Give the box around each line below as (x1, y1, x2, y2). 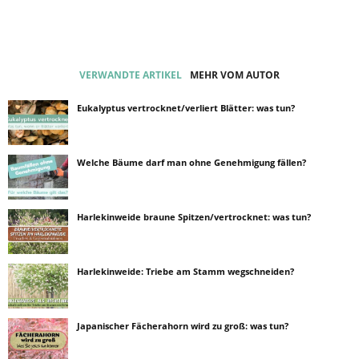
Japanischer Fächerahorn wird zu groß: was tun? (77, 320, 288, 332)
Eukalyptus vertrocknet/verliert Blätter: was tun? (77, 102, 295, 114)
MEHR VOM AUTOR (190, 68, 280, 82)
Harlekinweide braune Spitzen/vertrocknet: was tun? (77, 211, 311, 223)
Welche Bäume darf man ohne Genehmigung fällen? (77, 156, 306, 168)
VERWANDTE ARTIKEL (79, 68, 182, 82)
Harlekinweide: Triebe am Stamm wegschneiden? (77, 265, 294, 277)
